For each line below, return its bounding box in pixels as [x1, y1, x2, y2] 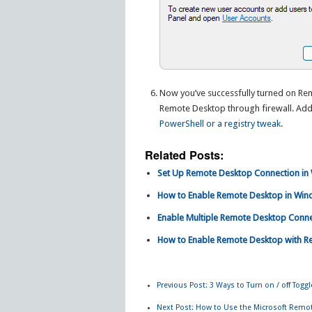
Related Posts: [144, 147, 224, 164]
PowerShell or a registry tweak [159, 118, 281, 130]
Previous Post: [157, 281, 208, 290]
